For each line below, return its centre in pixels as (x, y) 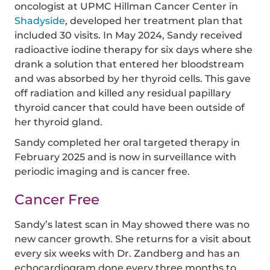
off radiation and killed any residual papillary (123, 93)
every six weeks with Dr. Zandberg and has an (127, 253)
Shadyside (40, 20)
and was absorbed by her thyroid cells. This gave (133, 78)
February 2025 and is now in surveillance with (126, 157)
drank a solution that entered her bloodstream (130, 64)
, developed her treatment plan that (154, 20)
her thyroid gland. (59, 122)
